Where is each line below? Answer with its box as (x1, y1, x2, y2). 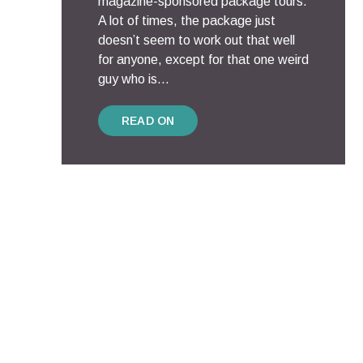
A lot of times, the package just (98, 14, 275, 28)
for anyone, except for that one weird (98, 53, 309, 66)
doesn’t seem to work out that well (98, 33, 295, 47)
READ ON (122, 114, 175, 127)
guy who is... (98, 72, 169, 86)
